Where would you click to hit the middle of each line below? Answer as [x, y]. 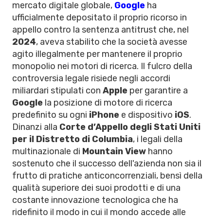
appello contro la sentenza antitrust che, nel [100, 30]
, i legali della [158, 139]
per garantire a [158, 91]
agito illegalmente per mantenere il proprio [97, 54]
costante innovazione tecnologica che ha [95, 200]
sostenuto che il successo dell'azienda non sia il [107, 163]
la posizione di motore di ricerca [108, 103]
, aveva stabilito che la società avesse [112, 42]
